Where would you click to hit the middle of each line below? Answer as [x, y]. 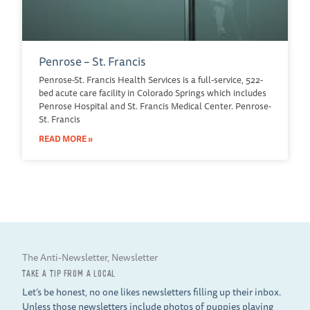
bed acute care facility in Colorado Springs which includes [153, 92]
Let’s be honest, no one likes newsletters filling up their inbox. [152, 292]
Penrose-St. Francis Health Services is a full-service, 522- [151, 79]
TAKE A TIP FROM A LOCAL [69, 274]
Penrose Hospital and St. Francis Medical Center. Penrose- [155, 106]
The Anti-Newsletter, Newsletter [90, 257]
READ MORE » [66, 138]
